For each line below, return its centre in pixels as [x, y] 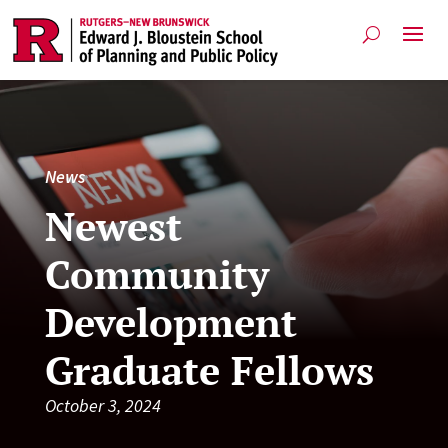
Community [156, 273]
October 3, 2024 [102, 405]
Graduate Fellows [209, 369]
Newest [113, 225]
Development [170, 321]
